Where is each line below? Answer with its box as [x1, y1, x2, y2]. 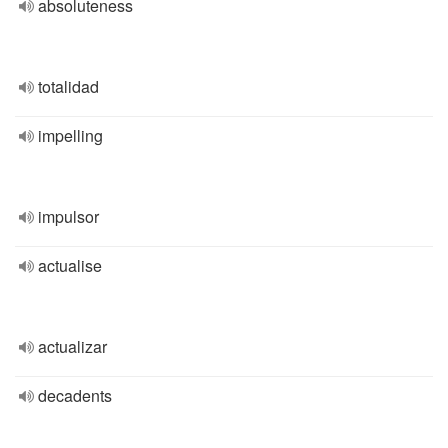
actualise [38, 254, 102, 277]
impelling [38, 124, 103, 147]
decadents [38, 384, 112, 407]
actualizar [38, 335, 107, 358]
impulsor [38, 205, 99, 228]
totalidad [38, 75, 99, 98]
